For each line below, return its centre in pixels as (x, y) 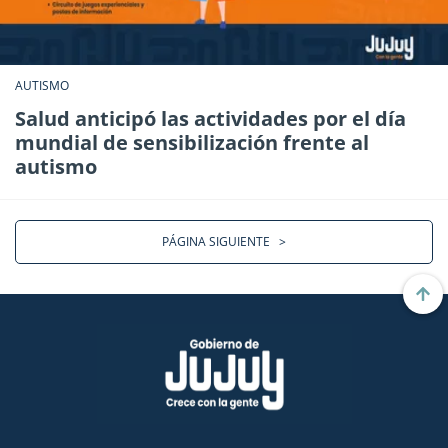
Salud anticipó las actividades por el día (210, 118)
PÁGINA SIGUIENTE (220, 241)
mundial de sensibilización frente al (192, 142)
